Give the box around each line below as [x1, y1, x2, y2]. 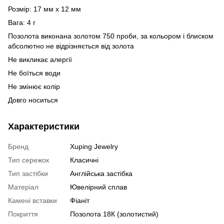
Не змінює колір [8, 82, 60, 90]
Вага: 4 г [8, 18, 35, 26]
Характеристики [8, 121, 79, 131]
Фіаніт [70, 196, 89, 204]
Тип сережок [8, 155, 49, 164]
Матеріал [8, 182, 38, 191]
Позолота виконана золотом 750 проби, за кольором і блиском [8, 31, 213, 40]
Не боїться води [8, 68, 60, 77]
